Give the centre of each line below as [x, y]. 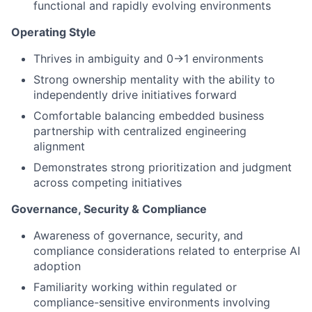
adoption [57, 266]
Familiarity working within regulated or [135, 287]
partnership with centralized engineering [140, 131]
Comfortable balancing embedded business [149, 116]
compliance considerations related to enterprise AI [167, 251]
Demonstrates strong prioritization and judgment [163, 167]
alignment [59, 147]
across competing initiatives [108, 183]
